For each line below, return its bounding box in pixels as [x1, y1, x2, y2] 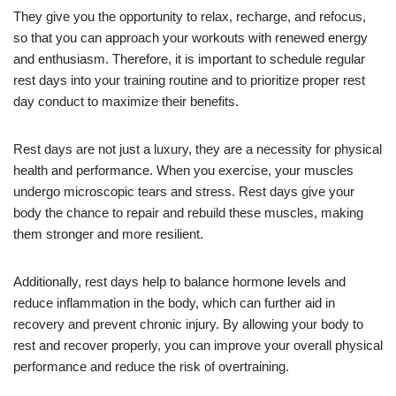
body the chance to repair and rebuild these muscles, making [13, 204, 363, 220]
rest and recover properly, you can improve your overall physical [13, 337, 383, 353]
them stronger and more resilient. [13, 225, 203, 241]
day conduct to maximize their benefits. [13, 93, 239, 109]
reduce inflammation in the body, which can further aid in [13, 294, 335, 310]
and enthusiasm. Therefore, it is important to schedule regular [13, 50, 365, 66]
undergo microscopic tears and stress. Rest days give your [13, 183, 354, 199]
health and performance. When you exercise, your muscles [13, 162, 354, 178]
